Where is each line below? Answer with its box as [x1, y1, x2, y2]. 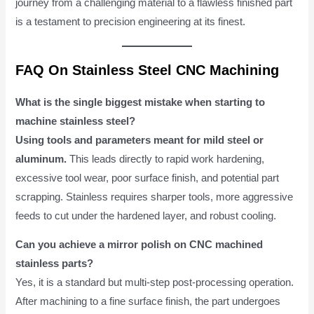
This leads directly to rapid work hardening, [67, 153, 265, 165]
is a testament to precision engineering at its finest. [15, 15, 246, 27]
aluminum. [15, 153, 67, 165]
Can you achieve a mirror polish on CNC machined [15, 239, 264, 251]
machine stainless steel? [15, 115, 136, 127]
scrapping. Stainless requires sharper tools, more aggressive [15, 191, 294, 203]
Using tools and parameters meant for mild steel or [15, 134, 264, 146]
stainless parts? [15, 258, 94, 270]
